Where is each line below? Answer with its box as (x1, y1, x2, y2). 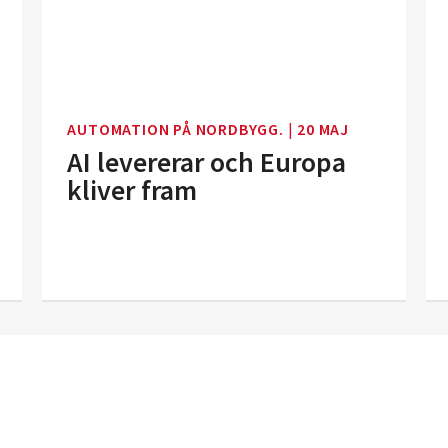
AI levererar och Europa (67, 144, 347, 180)
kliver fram (67, 172, 198, 208)
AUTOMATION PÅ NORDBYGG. (67, 119, 288, 139)
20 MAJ (297, 119, 349, 139)
